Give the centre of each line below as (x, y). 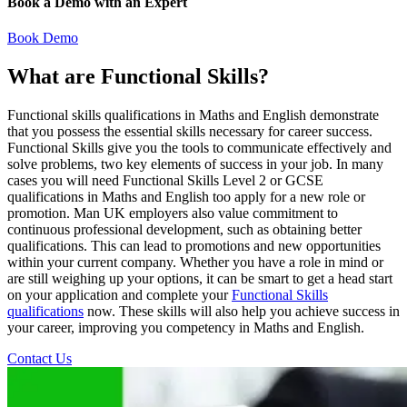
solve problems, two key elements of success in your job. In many (195, 164)
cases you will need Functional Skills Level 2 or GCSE (165, 180)
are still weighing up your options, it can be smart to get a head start (200, 278)
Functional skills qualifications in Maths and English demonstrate (193, 115)
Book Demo (43, 38)
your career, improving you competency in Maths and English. (186, 328)
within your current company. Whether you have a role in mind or (195, 262)
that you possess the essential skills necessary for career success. (190, 131)
